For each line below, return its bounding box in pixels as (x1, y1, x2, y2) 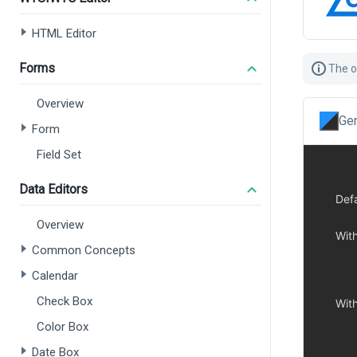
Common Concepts (32, 243, 135, 257)
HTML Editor (32, 26, 96, 41)
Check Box (37, 294, 92, 308)
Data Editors (19, 182, 88, 197)
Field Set (37, 147, 81, 162)
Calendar (32, 269, 78, 283)
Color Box (37, 320, 88, 334)
